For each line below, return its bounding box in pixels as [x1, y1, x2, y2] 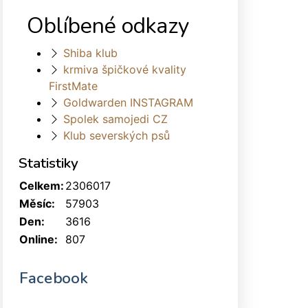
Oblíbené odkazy [27, 10, 189, 41]
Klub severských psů [63, 128, 170, 142]
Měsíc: [19, 196, 55, 210]
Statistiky [19, 153, 78, 173]
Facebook [19, 267, 87, 289]
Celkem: [19, 178, 64, 192]
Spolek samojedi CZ [63, 111, 168, 126]
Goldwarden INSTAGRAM [63, 95, 193, 109]
